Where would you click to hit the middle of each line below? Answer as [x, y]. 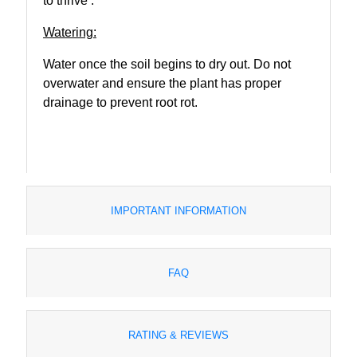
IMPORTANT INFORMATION [178, 210]
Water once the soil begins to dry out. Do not [167, 64]
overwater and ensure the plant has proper [162, 83]
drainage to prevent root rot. [120, 102]
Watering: [70, 32]
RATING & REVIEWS [178, 335]
